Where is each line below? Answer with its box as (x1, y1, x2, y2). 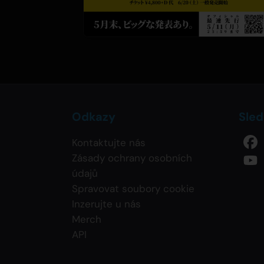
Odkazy (72, 108, 115, 124)
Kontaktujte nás (72, 136, 146, 149)
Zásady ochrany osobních (72, 151, 192, 164)
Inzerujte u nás (72, 197, 141, 210)
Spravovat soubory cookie (72, 181, 194, 195)
